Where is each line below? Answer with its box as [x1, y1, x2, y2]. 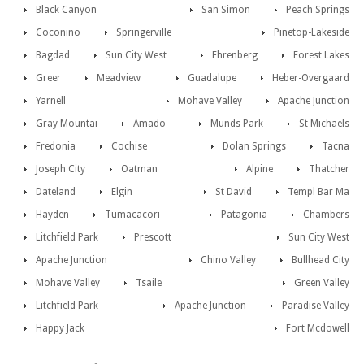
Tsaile [136, 277, 162, 289]
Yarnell [36, 95, 66, 107]
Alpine [246, 163, 273, 175]
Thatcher [309, 163, 349, 175]
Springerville [116, 27, 171, 39]
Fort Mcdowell [286, 323, 349, 335]
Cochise [111, 141, 147, 153]
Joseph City [36, 163, 85, 175]
